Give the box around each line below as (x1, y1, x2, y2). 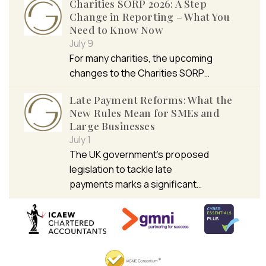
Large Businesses (69, 118, 155, 132)
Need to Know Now (69, 22, 163, 36)
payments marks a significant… (69, 177, 202, 191)
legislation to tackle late (69, 162, 172, 176)
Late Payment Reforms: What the (69, 92, 233, 106)
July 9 (69, 36, 93, 50)
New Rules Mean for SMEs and (69, 105, 220, 119)
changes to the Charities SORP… (69, 66, 210, 80)
